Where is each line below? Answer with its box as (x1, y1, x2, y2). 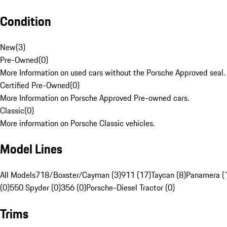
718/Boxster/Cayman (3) (35, 169, 121, 181)
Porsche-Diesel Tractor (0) (86, 181, 175, 194)
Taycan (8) (151, 169, 186, 181)
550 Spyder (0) (10, 181, 61, 194)
